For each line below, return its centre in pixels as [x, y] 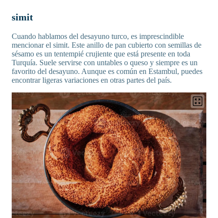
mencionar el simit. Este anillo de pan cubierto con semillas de [107, 45]
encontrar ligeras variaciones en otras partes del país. [92, 80]
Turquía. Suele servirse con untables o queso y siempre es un [105, 62]
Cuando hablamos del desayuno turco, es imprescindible [98, 36]
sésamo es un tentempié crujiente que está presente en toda [101, 54]
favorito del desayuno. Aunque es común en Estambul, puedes [107, 71]
